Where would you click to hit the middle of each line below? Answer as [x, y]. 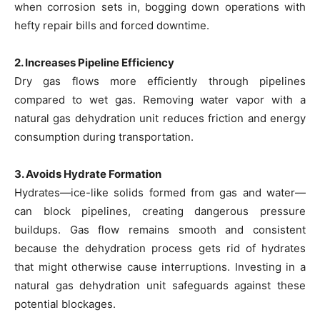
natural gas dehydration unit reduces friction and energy [160, 119]
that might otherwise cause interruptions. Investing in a [160, 267]
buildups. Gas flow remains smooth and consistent [160, 230]
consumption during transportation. [104, 137]
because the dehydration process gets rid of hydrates [160, 249]
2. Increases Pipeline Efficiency [94, 63]
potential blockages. [65, 304]
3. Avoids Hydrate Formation [88, 174]
